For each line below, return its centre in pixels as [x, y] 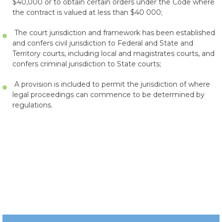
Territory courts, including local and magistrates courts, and [113, 54]
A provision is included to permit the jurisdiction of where [111, 84]
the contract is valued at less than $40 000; [87, 12]
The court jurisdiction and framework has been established [114, 33]
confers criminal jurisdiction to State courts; [87, 64]
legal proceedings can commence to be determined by [109, 95]
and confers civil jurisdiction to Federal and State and [103, 43]
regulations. [32, 105]
